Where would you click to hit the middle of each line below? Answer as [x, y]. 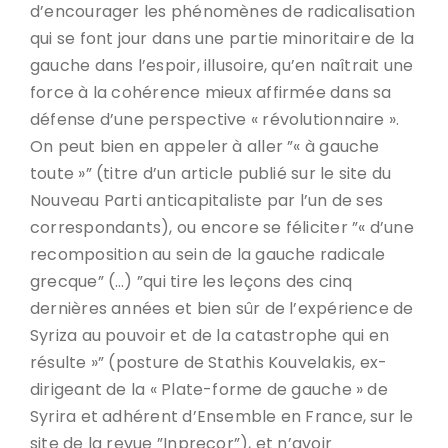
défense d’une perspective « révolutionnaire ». [215, 119]
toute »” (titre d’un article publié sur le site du [211, 173]
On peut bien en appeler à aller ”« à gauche [205, 146]
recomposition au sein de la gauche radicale [208, 254]
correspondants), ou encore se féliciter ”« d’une [222, 227]
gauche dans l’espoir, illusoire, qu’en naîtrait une [222, 65]
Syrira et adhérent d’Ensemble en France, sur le [222, 416]
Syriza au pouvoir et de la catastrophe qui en [210, 335]
